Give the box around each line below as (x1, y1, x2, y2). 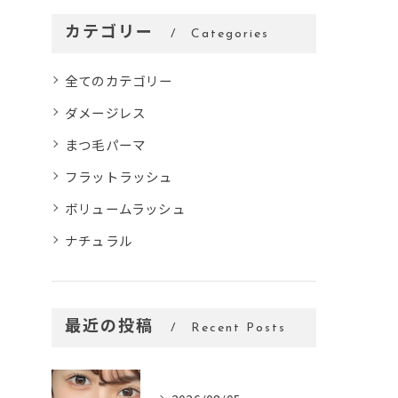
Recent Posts (191, 321, 287, 335)
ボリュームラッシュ (65, 198, 186, 218)
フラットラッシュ (65, 166, 173, 186)
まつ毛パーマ (65, 134, 147, 154)
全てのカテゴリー (65, 70, 173, 90)
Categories (191, 27, 270, 41)
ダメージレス (65, 102, 147, 122)
